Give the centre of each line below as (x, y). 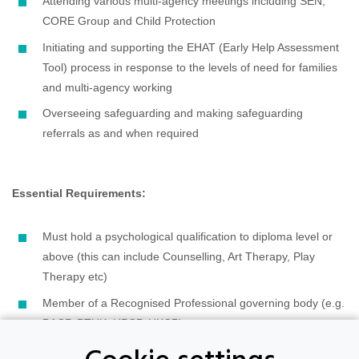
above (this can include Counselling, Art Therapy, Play (179, 257)
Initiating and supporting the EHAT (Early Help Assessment (191, 47)
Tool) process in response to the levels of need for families (190, 67)
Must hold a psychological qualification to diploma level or (188, 237)
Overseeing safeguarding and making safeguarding (173, 113)
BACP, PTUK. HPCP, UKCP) (113, 323)
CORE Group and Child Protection (129, 21)
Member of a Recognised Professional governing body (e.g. (194, 303)
